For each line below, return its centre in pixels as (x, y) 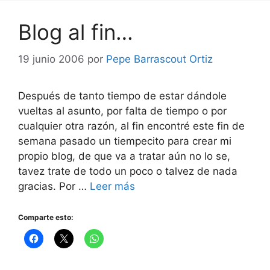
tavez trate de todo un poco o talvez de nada (128, 171)
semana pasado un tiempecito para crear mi (125, 141)
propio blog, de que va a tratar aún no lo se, (124, 156)
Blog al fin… (76, 32)
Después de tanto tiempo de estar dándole (122, 96)
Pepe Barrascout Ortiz (159, 59)
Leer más (112, 186)
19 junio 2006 (51, 59)
